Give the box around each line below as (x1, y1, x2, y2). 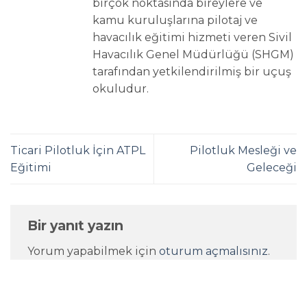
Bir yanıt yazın (27, 217, 127, 234)
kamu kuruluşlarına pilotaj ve (93, 13, 258, 27)
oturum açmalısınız (159, 244, 268, 258)
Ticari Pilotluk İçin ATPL (10, 143, 145, 157)
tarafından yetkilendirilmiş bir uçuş (93, 64, 291, 78)
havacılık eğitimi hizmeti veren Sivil (93, 30, 292, 44)
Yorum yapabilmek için (27, 244, 159, 258)
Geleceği (247, 160, 297, 174)
